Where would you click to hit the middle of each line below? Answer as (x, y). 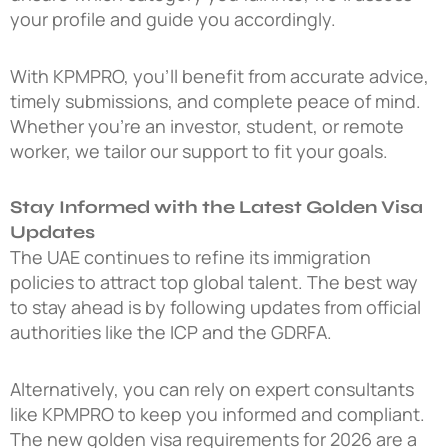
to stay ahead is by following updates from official (215, 307)
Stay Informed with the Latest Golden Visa (216, 207)
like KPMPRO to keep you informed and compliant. (217, 413)
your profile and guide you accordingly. (173, 19)
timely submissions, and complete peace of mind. (215, 100)
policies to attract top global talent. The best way (214, 282)
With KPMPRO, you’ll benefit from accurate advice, (219, 75)
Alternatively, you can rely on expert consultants (212, 388)
